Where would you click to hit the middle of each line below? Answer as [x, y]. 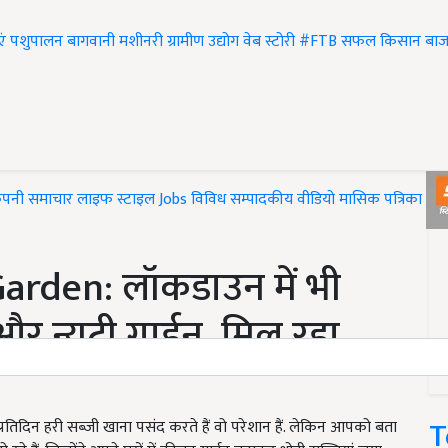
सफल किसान [381, 42]
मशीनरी [143, 42]
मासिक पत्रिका [382, 200]
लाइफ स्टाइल [116, 200]
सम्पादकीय [261, 200]
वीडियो [316, 200]
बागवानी [91, 42]
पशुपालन [36, 42]
